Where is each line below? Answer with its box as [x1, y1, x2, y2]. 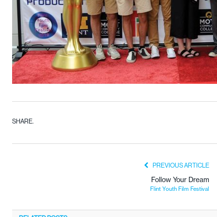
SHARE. [12, 117, 33, 125]
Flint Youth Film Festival [150, 185, 209, 192]
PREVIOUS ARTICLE [152, 161, 209, 169]
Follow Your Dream [151, 175, 209, 184]
